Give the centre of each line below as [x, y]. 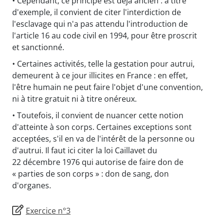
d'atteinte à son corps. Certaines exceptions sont [102, 127]
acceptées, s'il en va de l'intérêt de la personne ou [103, 139]
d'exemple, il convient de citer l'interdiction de [97, 12]
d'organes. [32, 186]
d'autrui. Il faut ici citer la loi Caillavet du [85, 151]
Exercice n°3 [48, 211]
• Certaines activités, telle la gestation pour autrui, [103, 64]
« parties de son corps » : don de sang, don [91, 174]
